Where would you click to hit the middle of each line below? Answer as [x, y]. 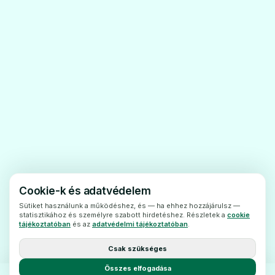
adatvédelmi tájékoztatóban [140, 224]
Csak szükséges [137, 248]
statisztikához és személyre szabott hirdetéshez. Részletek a [123, 215]
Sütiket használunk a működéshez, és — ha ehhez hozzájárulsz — [130, 206]
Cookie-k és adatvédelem [85, 191]
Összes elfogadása [137, 268]
